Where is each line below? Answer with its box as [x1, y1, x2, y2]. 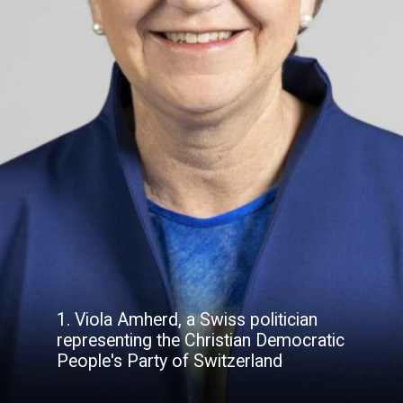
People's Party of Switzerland [57, 351, 283, 372]
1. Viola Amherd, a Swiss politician [57, 309, 318, 331]
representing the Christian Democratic [57, 330, 345, 352]
